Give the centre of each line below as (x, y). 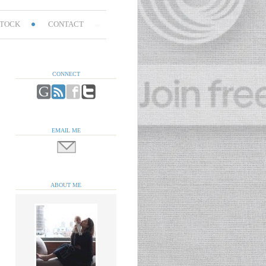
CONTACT (66, 24)
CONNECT (66, 74)
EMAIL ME (66, 131)
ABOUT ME (66, 185)
